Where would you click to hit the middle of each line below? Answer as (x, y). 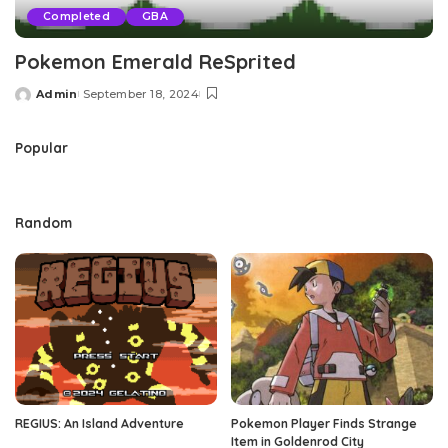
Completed (77, 17)
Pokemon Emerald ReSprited (155, 62)
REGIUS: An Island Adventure (99, 423)
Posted (38, 101)
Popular (41, 148)
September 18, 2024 (140, 94)
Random (43, 223)
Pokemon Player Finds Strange (324, 423)
